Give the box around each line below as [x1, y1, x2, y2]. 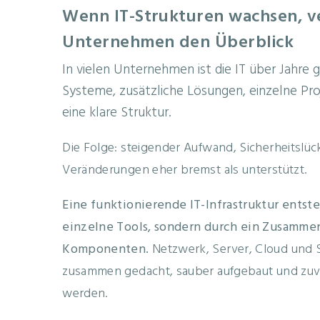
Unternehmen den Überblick [62, 29, 294, 57]
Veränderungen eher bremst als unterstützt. [62, 159, 307, 181]
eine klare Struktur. [62, 101, 171, 124]
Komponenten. [62, 239, 149, 260]
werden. [62, 283, 108, 304]
